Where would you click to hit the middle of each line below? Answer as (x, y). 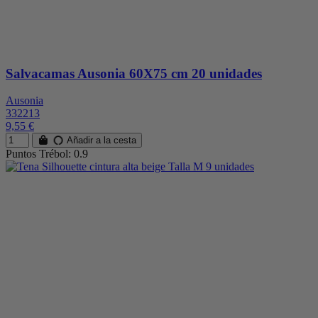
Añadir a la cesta (100, 141)
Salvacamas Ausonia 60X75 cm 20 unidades (134, 73)
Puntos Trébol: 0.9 (47, 154)
